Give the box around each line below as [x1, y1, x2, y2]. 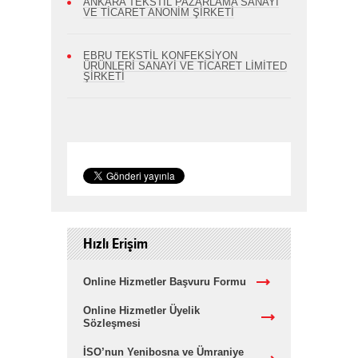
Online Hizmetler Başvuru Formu [83, 276, 246, 288]
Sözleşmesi [83, 317, 141, 329]
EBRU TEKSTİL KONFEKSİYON [83, 50, 237, 62]
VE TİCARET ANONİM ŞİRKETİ [83, 6, 234, 18]
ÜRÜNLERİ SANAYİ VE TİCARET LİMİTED [83, 60, 287, 72]
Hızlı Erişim [83, 234, 148, 253]
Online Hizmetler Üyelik [83, 304, 200, 316]
